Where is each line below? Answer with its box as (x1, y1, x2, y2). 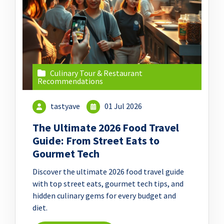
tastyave (50, 101, 80, 111)
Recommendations (37, 76, 103, 86)
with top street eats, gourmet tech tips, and (32, 178, 183, 189)
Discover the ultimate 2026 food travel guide (32, 166, 184, 177)
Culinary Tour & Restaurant (50, 68, 142, 78)
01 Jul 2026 (103, 101, 142, 111)
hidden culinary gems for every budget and (32, 190, 176, 201)
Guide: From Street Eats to (32, 134, 159, 148)
